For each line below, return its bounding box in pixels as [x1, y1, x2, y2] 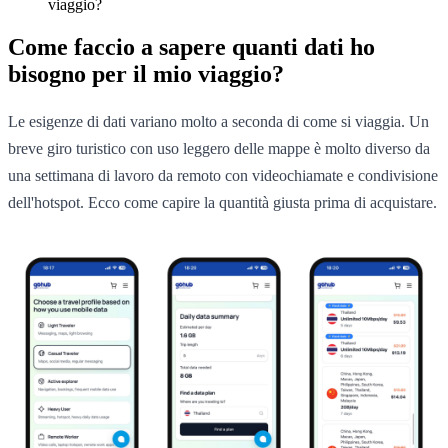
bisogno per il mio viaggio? [8, 60, 284, 87]
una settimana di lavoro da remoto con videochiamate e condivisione [8, 166, 438, 184]
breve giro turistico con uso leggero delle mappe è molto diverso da [8, 139, 430, 157]
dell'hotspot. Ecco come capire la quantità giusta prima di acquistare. [8, 193, 437, 211]
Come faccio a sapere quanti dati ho [8, 33, 375, 60]
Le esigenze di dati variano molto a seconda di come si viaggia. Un [8, 112, 429, 130]
